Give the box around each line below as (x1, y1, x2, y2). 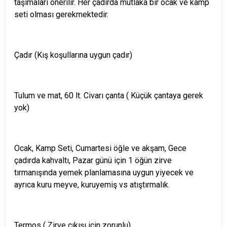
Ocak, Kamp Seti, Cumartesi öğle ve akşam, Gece (14, 143, 186, 153)
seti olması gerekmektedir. (14, 9, 108, 19)
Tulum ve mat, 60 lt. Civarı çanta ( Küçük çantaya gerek (14, 90, 203, 100)
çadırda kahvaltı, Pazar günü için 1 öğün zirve (14, 155, 172, 165)
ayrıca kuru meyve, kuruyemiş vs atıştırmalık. (14, 179, 170, 190)
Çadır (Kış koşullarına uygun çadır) (14, 50, 132, 60)
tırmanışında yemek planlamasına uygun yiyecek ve (14, 167, 194, 177)
